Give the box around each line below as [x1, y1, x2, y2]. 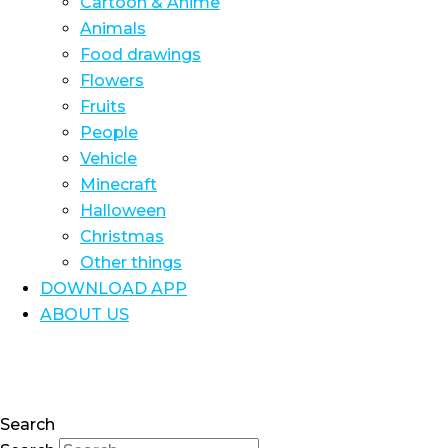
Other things [80, 253, 182, 272]
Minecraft [80, 175, 157, 194]
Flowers [80, 71, 144, 90]
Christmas [80, 227, 164, 246]
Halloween [80, 201, 166, 220]
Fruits [80, 97, 126, 116]
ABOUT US [40, 305, 129, 324]
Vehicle [80, 149, 137, 168]
